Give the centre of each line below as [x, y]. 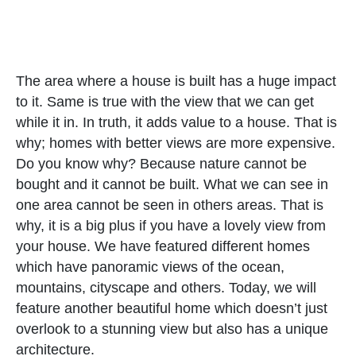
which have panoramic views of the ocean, [150, 267]
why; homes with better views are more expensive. [176, 143]
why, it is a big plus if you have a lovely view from [171, 225]
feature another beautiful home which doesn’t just [172, 308]
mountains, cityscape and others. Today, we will [166, 287]
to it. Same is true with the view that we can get [165, 101]
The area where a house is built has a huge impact [176, 81]
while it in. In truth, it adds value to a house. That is [176, 122]
